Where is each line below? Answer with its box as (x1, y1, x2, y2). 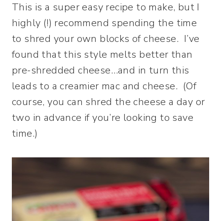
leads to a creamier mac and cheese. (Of (12, 79, 196, 93)
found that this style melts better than (12, 48, 193, 62)
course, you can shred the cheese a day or (12, 95, 205, 109)
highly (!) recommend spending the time (12, 16, 197, 30)
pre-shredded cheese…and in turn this (12, 64, 189, 77)
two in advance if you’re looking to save (12, 111, 193, 125)
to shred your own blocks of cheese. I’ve (12, 32, 200, 46)
